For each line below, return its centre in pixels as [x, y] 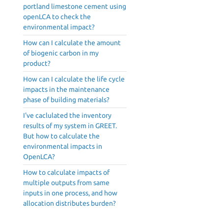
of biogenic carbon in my [61, 53]
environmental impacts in [63, 147]
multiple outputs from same [66, 183]
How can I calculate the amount [72, 43]
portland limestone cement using [75, 7]
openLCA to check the [57, 17]
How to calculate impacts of [66, 173]
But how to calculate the [61, 136]
